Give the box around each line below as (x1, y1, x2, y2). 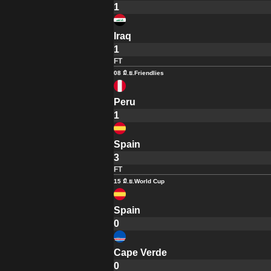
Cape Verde (114, 247, 168, 258)
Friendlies (134, 69, 165, 76)
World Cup (134, 177, 165, 184)
